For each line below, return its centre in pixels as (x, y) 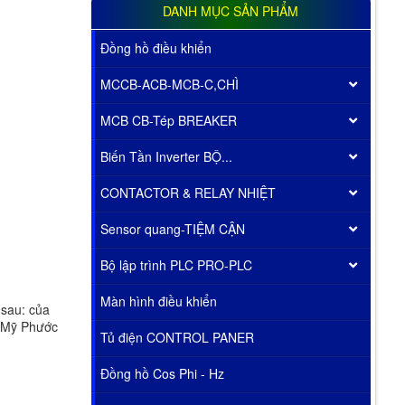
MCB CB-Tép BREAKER (168, 120)
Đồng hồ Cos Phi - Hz (162, 373)
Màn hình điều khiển (158, 301)
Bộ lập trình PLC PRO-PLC (176, 264)
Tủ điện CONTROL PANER (177, 337)
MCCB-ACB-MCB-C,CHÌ (169, 84)
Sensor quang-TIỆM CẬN (172, 228)
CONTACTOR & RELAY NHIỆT (188, 192)
